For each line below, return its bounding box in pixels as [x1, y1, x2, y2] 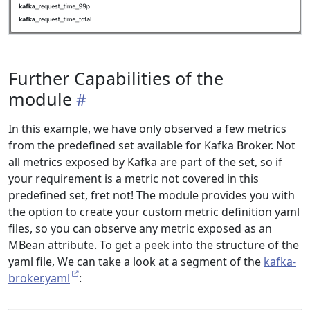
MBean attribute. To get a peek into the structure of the [8, 237, 299, 253]
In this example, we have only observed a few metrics [8, 121, 286, 137]
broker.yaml [8, 271, 70, 286]
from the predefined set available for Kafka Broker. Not [8, 138, 295, 154]
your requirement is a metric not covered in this [8, 171, 259, 187]
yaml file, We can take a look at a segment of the [8, 254, 264, 270]
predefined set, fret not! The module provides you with [8, 188, 295, 203]
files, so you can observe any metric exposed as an [8, 221, 272, 237]
